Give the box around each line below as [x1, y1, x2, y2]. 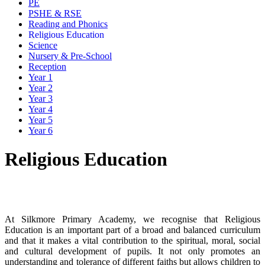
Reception [28, 61, 66, 72]
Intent [5, 183, 41, 199]
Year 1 [28, 72, 53, 82]
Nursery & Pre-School [28, 50, 112, 61]
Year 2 [28, 82, 53, 93]
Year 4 [28, 104, 53, 114]
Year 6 [28, 125, 53, 135]
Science [28, 40, 57, 50]
